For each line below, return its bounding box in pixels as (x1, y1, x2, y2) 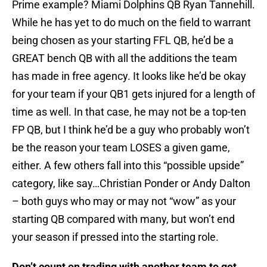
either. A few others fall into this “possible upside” (12, 159, 244, 172)
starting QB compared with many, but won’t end (12, 213, 235, 226)
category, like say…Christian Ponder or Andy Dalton (12, 177, 250, 190)
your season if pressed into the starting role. (12, 231, 219, 244)
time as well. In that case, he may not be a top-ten (12, 105, 246, 119)
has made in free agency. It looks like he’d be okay (12, 70, 246, 83)
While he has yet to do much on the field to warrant (12, 16, 251, 29)
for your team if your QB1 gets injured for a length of (12, 88, 255, 101)
